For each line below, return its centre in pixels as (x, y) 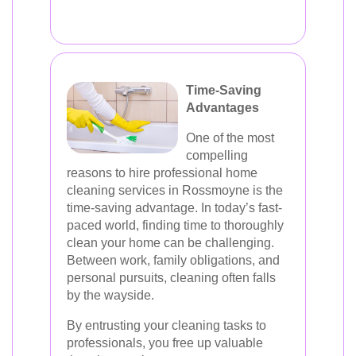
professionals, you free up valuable (165, 343)
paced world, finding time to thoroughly (175, 225)
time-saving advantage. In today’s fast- (174, 208)
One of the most (230, 138)
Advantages (222, 108)
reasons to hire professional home (162, 173)
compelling (217, 155)
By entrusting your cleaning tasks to (166, 325)
